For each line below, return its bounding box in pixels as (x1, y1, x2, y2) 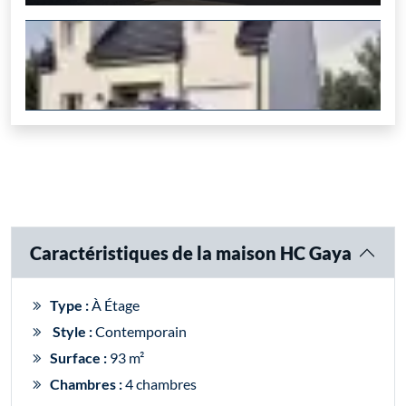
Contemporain (92, 323, 187, 341)
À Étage (89, 296, 140, 314)
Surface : (50, 349, 107, 367)
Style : (53, 323, 92, 341)
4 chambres (122, 375, 197, 393)
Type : (50, 296, 89, 314)
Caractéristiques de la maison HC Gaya (30, 242, 352, 265)
